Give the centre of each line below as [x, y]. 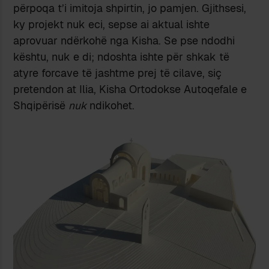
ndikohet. [111, 106]
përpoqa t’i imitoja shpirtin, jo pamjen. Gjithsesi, [130, 8]
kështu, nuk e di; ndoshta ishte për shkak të [122, 57]
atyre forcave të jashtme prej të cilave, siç [118, 73]
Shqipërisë [41, 106]
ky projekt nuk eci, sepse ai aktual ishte [112, 25]
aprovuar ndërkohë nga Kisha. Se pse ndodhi [124, 41]
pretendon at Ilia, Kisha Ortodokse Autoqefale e [130, 89]
